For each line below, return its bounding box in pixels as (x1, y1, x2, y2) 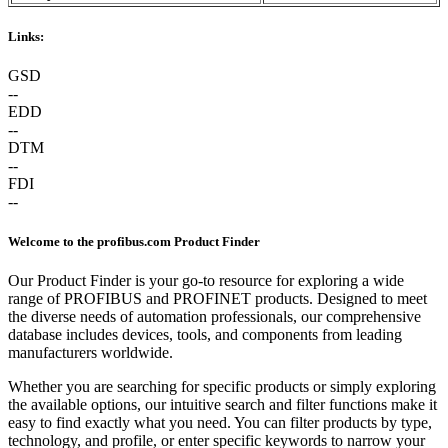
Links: (8, 29, 44, 45)
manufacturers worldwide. (8, 343, 173, 361)
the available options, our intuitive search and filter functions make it (8, 395, 437, 413)
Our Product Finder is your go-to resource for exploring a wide (8, 271, 404, 289)
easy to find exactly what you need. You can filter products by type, (8, 413, 432, 431)
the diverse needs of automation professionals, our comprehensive (8, 307, 421, 325)
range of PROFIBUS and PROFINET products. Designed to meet (8, 289, 427, 307)
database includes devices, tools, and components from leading (8, 325, 402, 343)
